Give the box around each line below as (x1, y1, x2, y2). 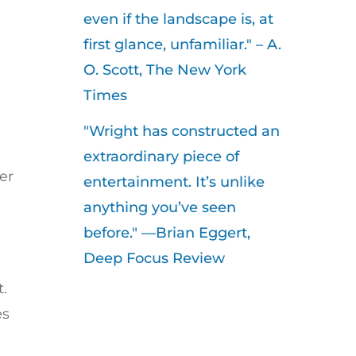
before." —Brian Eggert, (83, 224, 250, 242)
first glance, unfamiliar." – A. (83, 36, 281, 54)
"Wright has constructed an (83, 122, 280, 141)
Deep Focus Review (83, 250, 225, 268)
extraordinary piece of (83, 148, 239, 166)
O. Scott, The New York (83, 61, 246, 79)
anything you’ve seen (83, 199, 236, 217)
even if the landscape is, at (83, 10, 273, 29)
